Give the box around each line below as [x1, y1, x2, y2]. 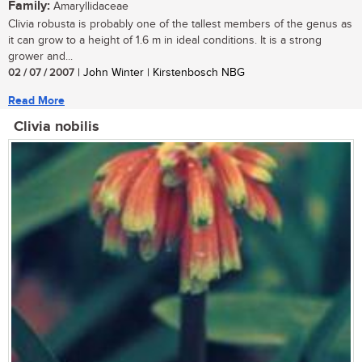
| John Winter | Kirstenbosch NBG [74, 66, 245, 80]
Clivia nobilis [14, 118, 99, 137]
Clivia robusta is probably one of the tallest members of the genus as [8, 18, 352, 32]
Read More [8, 94, 65, 108]
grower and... [8, 50, 73, 64]
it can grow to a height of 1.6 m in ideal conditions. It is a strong [8, 34, 322, 48]
